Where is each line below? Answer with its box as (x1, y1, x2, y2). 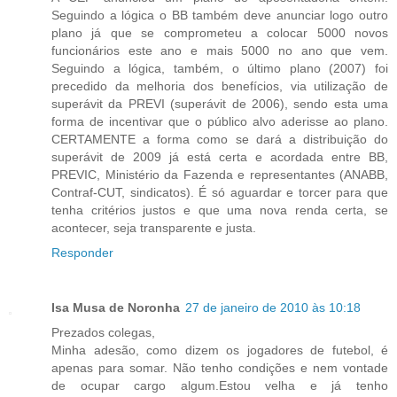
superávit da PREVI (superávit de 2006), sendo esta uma (51, 97, 388, 112)
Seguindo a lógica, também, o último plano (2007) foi (51, 61, 388, 76)
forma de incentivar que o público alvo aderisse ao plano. (51, 114, 388, 129)
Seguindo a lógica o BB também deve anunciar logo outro (51, 8, 388, 23)
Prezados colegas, (51, 325, 155, 340)
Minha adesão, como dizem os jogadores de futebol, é (51, 343, 388, 358)
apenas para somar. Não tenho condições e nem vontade (51, 361, 388, 376)
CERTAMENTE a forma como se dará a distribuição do (51, 132, 388, 147)
